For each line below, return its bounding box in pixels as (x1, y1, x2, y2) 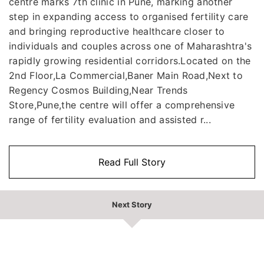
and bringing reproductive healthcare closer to (9, 25, 225, 37)
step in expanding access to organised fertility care (9, 10, 249, 22)
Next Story (112, 199, 152, 209)
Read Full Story (98, 156, 166, 168)
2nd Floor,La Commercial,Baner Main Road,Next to (9, 69, 243, 81)
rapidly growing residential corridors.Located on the (9, 54, 251, 67)
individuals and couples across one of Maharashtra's (9, 39, 252, 52)
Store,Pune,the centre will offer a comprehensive (9, 98, 235, 111)
